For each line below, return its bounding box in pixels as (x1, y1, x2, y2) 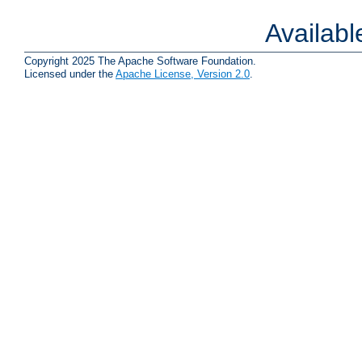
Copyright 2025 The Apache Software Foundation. (24, 54, 256, 67)
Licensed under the (24, 67, 116, 80)
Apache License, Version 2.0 (116, 67, 250, 80)
